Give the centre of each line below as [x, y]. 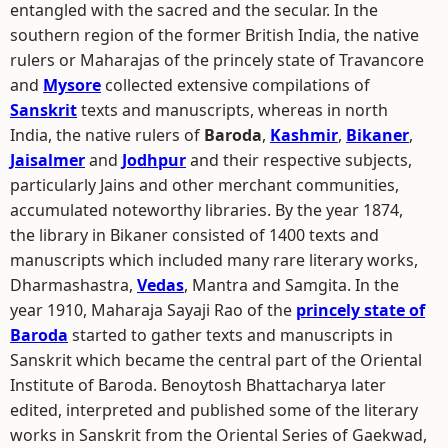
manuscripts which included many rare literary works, [214, 260]
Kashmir [304, 135]
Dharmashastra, [73, 285]
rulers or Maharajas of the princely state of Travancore [217, 60]
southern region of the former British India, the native [214, 35]
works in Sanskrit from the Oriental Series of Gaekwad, [218, 435]
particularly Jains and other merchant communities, [204, 185]
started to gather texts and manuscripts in [230, 335]
